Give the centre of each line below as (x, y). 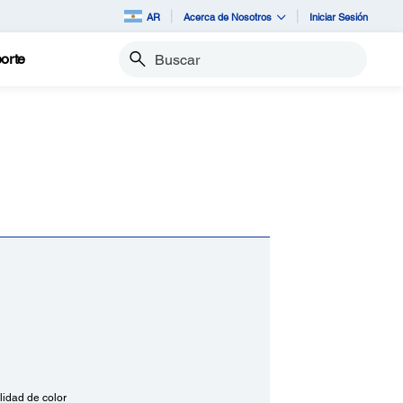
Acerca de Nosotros (228, 16)
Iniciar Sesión (339, 16)
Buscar (137, 67)
